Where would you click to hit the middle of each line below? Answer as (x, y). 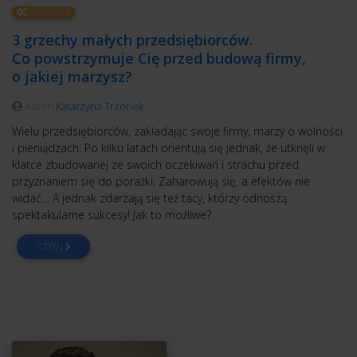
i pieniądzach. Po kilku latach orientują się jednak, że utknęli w (169, 148)
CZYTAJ (51, 246)
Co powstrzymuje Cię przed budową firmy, (159, 58)
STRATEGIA (49, 12)
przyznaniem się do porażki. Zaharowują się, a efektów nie (161, 181)
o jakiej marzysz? (72, 76)
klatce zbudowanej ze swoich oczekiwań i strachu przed (155, 165)
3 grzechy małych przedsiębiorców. (132, 40)
